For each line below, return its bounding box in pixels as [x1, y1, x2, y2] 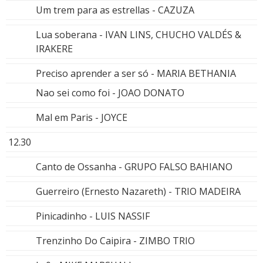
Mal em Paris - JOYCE [36, 111, 127, 124]
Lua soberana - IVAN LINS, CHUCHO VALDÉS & [36, 28, 241, 42]
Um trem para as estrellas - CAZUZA [36, 4, 194, 17]
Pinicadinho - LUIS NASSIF [36, 210, 150, 223]
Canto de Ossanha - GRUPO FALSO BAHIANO [36, 160, 232, 174]
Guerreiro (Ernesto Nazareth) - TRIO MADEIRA [36, 185, 241, 198]
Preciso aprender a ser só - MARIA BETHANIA [36, 67, 236, 80]
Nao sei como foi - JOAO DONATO [36, 86, 184, 100]
